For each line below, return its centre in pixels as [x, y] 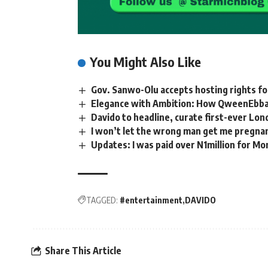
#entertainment [151, 200]
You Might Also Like [146, 61]
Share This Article [83, 250]
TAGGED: [102, 200]
